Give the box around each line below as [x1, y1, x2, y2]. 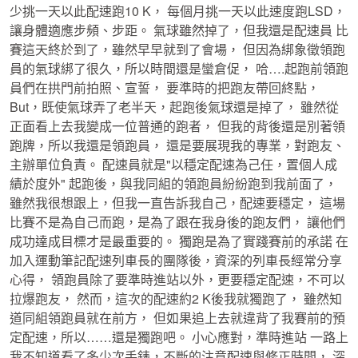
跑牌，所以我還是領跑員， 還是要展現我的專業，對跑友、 [10, 136, 345, 154]
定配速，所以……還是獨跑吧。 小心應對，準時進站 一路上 [10, 328, 348, 346]
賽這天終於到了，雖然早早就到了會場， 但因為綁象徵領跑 [10, 40, 345, 58]
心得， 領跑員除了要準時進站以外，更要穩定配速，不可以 [10, 270, 345, 288]
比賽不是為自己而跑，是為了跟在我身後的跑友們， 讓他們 [10, 213, 345, 231]
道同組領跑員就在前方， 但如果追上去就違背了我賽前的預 [10, 308, 345, 327]
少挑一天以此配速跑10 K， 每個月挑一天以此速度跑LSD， [10, 2, 346, 20]
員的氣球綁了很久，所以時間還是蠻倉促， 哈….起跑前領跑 [10, 59, 348, 78]
